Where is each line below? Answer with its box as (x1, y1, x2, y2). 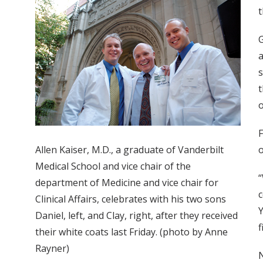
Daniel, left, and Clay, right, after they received (35, 209, 238, 222)
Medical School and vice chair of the (35, 160, 191, 173)
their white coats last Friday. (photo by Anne (35, 225, 228, 239)
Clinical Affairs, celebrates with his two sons (35, 193, 226, 206)
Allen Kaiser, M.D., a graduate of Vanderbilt (35, 143, 224, 157)
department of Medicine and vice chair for (35, 176, 218, 190)
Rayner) (35, 242, 69, 255)
